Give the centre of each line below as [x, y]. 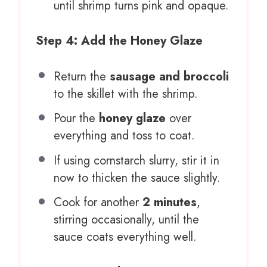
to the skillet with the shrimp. [126, 94]
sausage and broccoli [169, 76]
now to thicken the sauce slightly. [137, 178]
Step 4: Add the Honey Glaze [119, 41]
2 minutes [170, 203]
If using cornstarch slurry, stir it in [136, 160]
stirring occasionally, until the [126, 220]
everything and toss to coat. [124, 136]
